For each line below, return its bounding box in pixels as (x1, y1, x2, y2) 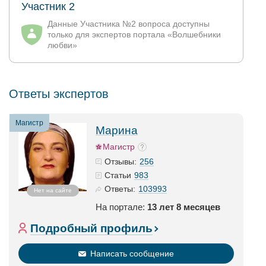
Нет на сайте (33, 187, 72, 194)
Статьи (104, 170, 131, 180)
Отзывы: (104, 157, 137, 166)
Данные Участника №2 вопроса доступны (47, 19, 210, 28)
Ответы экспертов (9, 87, 109, 100)
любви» (47, 40, 77, 50)
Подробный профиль (30, 222, 153, 235)
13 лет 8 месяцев (147, 202, 220, 212)
